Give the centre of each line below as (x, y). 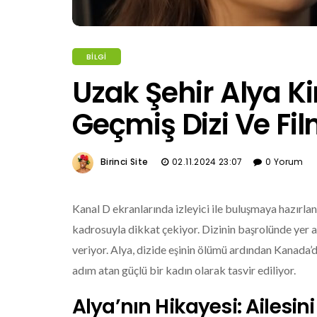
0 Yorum (284, 162)
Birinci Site (125, 162)
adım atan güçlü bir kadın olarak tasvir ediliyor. (184, 270)
